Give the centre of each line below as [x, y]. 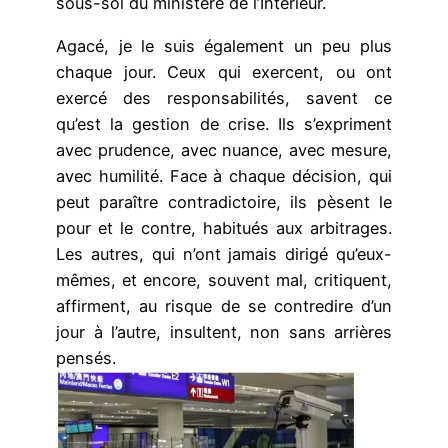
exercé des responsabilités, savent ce [224, 97]
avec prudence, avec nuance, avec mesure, [224, 149]
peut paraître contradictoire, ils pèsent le [224, 201]
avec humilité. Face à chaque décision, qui [224, 175]
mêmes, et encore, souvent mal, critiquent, [224, 279]
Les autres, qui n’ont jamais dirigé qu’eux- [224, 253]
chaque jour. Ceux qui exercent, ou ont [224, 71]
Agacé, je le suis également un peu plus [224, 45]
